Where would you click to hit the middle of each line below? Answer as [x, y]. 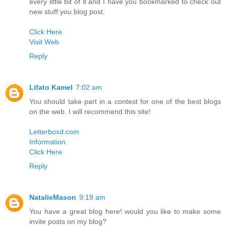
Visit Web [44, 42]
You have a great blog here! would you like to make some [125, 212]
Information [47, 142]
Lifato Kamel [51, 88]
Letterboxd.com [54, 132]
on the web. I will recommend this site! [90, 112]
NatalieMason [53, 197]
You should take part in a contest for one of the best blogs [125, 102]
